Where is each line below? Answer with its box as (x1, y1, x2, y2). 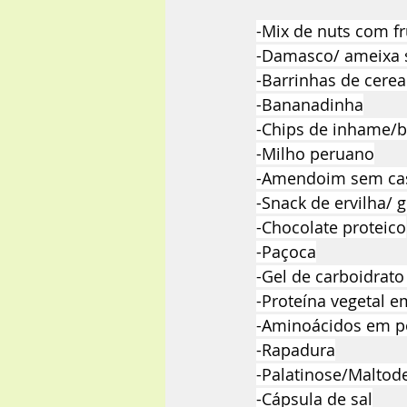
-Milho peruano (256, 143, 374, 165)
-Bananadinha (256, 94, 363, 116)
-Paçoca (256, 241, 316, 263)
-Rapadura (256, 339, 335, 362)
